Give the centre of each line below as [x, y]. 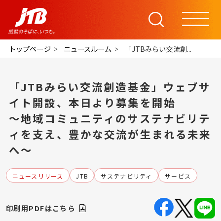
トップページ [30, 49]
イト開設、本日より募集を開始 [92, 102]
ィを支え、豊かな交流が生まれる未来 [110, 134]
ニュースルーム [88, 49]
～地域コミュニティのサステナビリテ [110, 118]
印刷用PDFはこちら [40, 208]
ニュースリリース [38, 176]
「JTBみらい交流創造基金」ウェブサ [110, 86]
